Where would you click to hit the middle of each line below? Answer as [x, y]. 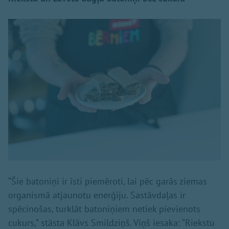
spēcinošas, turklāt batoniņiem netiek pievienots [104, 209]
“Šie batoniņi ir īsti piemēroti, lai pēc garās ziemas [108, 181]
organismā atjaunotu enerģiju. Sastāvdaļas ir [97, 195]
